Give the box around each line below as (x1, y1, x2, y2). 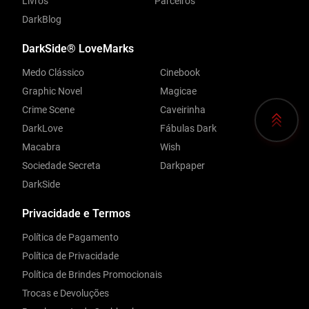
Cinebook (160, 67, 200, 79)
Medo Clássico (22, 67, 84, 79)
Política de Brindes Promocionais (22, 269, 162, 281)
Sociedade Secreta (22, 160, 101, 172)
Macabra (22, 141, 61, 153)
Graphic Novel (22, 86, 82, 97)
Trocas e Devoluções (22, 288, 109, 299)
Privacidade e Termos (22, 207, 130, 221)
